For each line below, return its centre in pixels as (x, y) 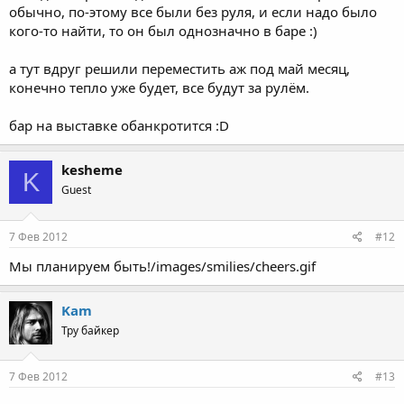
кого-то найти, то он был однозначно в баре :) (163, 31)
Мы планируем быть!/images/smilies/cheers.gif (162, 266)
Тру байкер (90, 330)
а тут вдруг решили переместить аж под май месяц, (179, 69)
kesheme (92, 170)
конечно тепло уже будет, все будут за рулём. (159, 87)
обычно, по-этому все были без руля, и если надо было (193, 12)
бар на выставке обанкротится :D (119, 125)
